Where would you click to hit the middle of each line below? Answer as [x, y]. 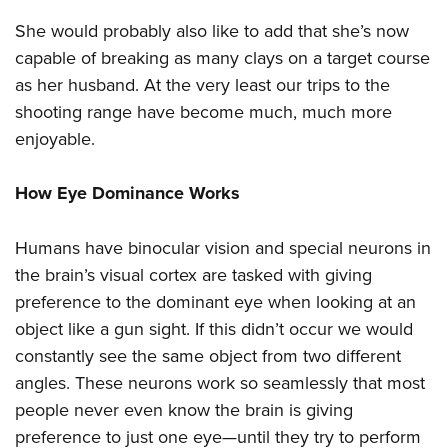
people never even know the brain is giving [184, 410]
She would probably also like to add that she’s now [212, 31]
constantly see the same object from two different [208, 356]
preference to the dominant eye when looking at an [215, 302]
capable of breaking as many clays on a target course [222, 58]
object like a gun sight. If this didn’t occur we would [214, 329]
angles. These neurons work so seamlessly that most [220, 383]
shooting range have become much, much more [203, 112]
